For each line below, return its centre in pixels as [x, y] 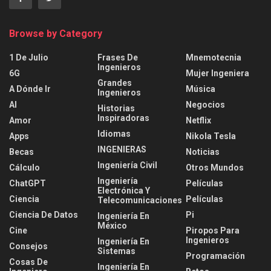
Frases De [118, 57]
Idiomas [114, 133]
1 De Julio [29, 57]
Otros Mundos [215, 167]
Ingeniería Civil [127, 165]
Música [201, 89]
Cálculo [24, 167]
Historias [116, 108]
